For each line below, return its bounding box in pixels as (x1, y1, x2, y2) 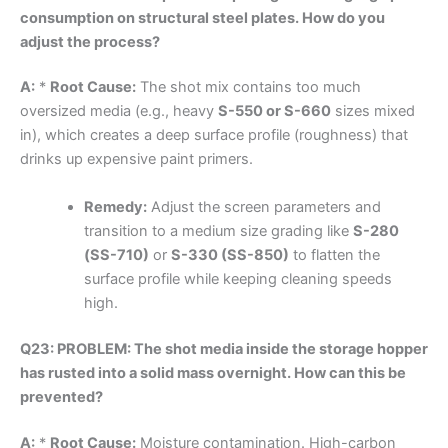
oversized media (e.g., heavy (20, 102, 218, 121)
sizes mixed (331, 102, 415, 121)
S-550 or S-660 (218, 102, 331, 121)
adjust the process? (20, 32, 160, 51)
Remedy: (83, 197, 147, 216)
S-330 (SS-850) (170, 245, 289, 264)
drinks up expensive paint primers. (20, 150, 253, 169)
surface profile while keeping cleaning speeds (83, 269, 392, 288)
